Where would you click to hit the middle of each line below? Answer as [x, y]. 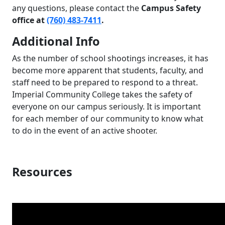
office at [29, 20]
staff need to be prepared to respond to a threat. [105, 82]
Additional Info [56, 41]
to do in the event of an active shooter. [85, 130]
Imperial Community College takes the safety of [102, 94]
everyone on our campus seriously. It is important [106, 106]
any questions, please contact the [77, 8]
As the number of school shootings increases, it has [110, 58]
